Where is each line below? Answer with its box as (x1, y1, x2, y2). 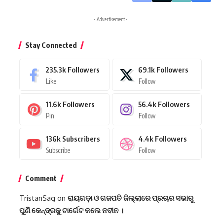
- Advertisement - (93, 16, 128, 23)
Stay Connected (25, 40, 77, 50)
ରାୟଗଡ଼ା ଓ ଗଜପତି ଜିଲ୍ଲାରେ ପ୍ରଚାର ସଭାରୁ (68, 193, 193, 203)
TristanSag (19, 193, 55, 203)
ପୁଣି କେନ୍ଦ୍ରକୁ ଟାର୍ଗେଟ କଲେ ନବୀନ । (19, 206, 123, 215)
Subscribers (62, 134, 100, 144)
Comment (25, 174, 57, 183)
